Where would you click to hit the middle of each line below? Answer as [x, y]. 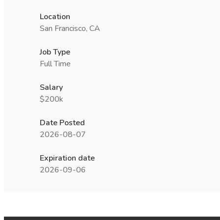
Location [55, 17]
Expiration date [67, 158]
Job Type [55, 52]
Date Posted [62, 123]
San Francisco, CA [70, 28]
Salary [51, 87]
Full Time [55, 64]
